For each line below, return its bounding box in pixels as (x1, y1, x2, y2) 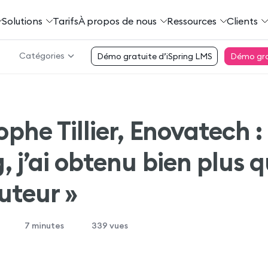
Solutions (1, 14, 42, 27)
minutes (30, 220, 64, 231)
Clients (226, 14, 258, 27)
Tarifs (52, 14, 78, 27)
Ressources (166, 14, 217, 27)
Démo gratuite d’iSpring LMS (96, 51, 212, 62)
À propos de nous (78, 14, 157, 27)
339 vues (92, 220, 128, 231)
